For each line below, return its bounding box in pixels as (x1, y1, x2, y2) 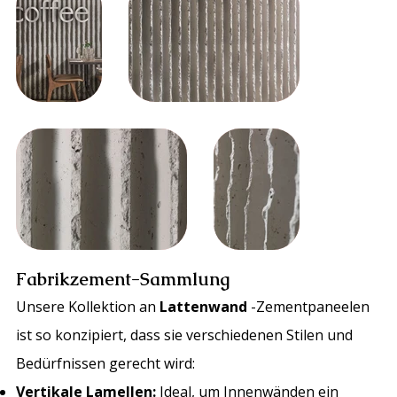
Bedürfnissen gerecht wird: (16, 354, 196, 374)
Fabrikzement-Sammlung (16, 268, 230, 292)
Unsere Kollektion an (16, 297, 160, 317)
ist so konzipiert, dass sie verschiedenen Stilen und (16, 325, 354, 346)
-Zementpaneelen (251, 297, 370, 317)
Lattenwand (160, 297, 252, 317)
